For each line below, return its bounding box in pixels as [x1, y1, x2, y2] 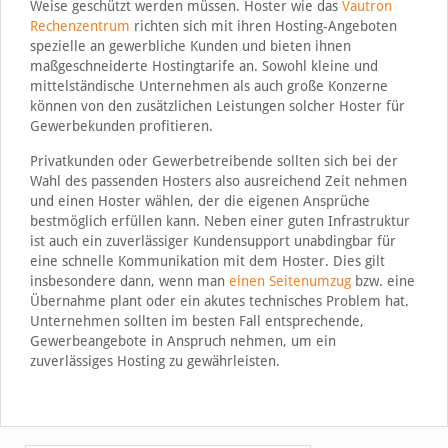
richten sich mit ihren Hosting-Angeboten [129, 17, 397, 34]
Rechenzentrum [29, 17, 130, 34]
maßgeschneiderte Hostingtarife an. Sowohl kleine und [29, 57, 378, 74]
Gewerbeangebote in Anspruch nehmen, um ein [29, 332, 336, 349]
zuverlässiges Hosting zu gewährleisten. [29, 352, 280, 369]
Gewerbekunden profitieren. [29, 117, 213, 134]
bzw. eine [350, 272, 415, 289]
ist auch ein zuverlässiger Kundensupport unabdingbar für [29, 232, 396, 249]
